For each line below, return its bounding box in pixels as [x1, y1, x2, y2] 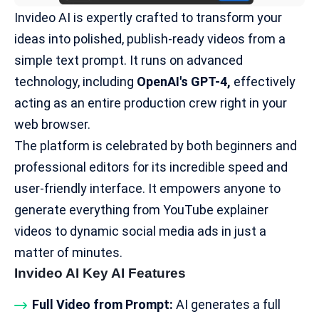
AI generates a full [173, 296, 281, 312]
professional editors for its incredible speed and [14, 159, 288, 174]
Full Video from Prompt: [32, 296, 173, 312]
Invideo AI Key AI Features [14, 265, 186, 281]
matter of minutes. [14, 244, 122, 260]
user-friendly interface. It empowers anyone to [14, 180, 281, 196]
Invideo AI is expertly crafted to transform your [14, 9, 282, 25]
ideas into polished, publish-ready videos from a [14, 31, 286, 46]
